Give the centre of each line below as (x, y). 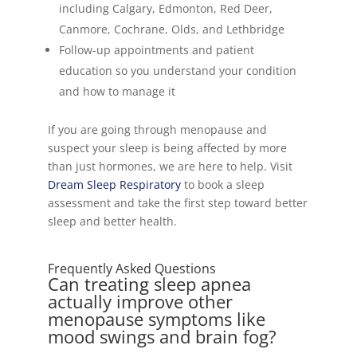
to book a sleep (222, 184)
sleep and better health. (112, 221)
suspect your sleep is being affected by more (167, 148)
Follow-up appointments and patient (156, 50)
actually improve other (140, 301)
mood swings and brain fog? (162, 336)
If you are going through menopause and (157, 129)
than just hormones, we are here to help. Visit (170, 166)
